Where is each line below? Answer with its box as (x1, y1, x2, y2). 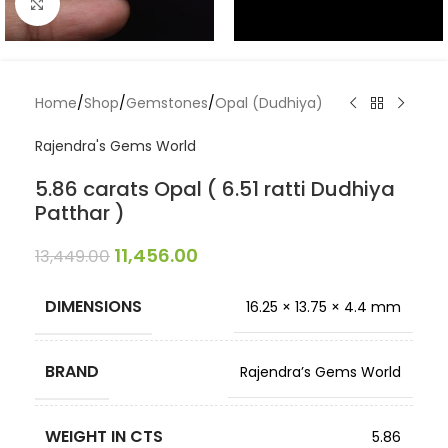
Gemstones (126, 93, 208, 113)
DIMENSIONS (45, 295, 142, 318)
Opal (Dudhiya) (215, 93, 323, 113)
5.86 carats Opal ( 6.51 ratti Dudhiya (35, 175, 395, 203)
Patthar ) (35, 199, 125, 227)
